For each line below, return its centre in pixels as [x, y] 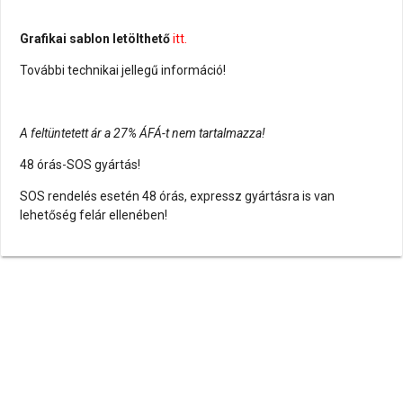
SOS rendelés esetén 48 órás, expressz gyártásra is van [177, 197]
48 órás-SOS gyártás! [80, 165]
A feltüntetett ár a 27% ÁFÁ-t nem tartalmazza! [145, 134]
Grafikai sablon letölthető [96, 39]
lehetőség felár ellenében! [94, 215]
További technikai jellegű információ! [123, 71]
